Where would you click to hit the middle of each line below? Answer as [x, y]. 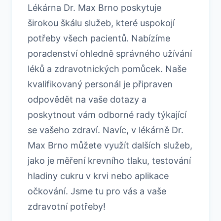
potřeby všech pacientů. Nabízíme [99, 38]
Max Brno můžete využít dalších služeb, [110, 145]
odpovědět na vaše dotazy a [87, 99]
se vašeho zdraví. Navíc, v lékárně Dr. [106, 130]
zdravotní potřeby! [67, 206]
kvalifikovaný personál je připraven [100, 84]
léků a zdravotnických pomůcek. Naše [107, 69]
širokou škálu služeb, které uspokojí [101, 23]
